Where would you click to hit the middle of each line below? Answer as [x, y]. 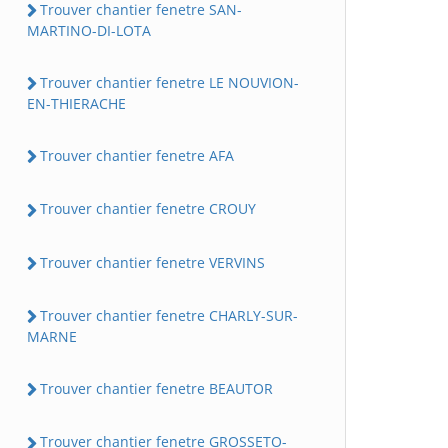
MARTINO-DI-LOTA [89, 30]
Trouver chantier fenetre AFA [137, 156]
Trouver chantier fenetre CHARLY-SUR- [169, 315]
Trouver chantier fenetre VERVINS [152, 262]
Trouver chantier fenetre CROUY [148, 209]
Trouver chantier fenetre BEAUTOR [156, 389]
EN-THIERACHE [76, 104]
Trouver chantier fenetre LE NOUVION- [169, 82]
